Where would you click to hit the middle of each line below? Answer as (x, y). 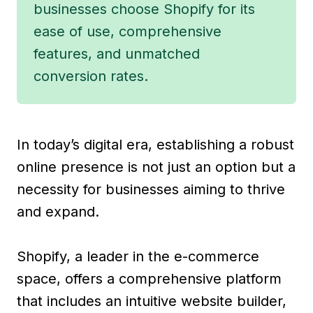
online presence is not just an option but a (156, 167)
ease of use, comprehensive (128, 31)
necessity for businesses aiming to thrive (151, 189)
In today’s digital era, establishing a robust (155, 144)
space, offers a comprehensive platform (149, 278)
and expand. (58, 211)
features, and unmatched (117, 53)
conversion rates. (91, 76)
